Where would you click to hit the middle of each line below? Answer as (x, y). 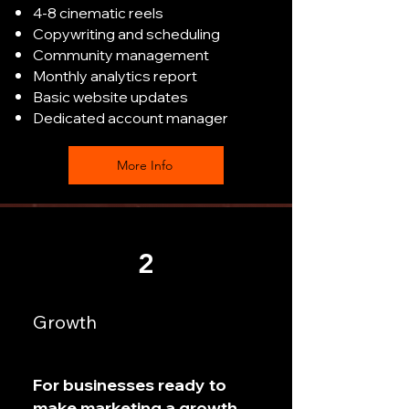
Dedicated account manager (131, 118)
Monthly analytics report (115, 76)
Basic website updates (110, 97)
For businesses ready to (130, 385)
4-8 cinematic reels (98, 13)
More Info (144, 165)
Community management (121, 55)
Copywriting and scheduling (126, 34)
